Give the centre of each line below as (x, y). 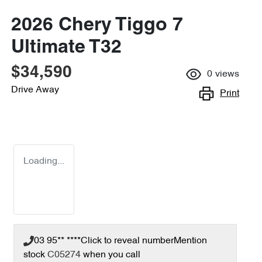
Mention (190, 241)
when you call (112, 255)
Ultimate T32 (66, 48)
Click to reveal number (127, 241)
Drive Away (35, 90)
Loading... (44, 161)
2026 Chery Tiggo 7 (97, 26)
